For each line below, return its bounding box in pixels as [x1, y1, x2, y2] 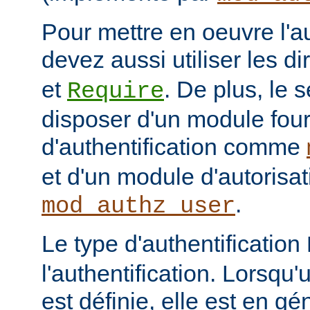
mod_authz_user [42, 193, 235, 220]
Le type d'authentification [42, 230, 307, 257]
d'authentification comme [42, 134, 307, 161]
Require [67, 78, 164, 105]
